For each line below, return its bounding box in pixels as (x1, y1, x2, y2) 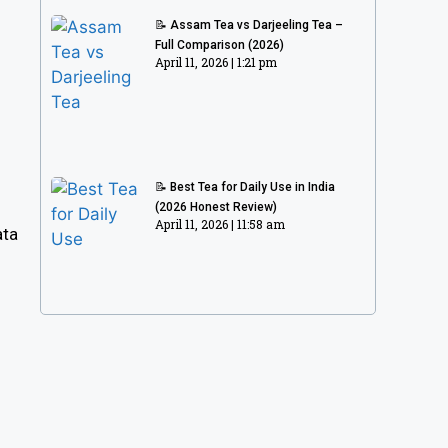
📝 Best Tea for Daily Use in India (155, 179, 336, 194)
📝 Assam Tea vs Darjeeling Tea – (155, 18, 344, 33)
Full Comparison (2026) (155, 38, 285, 53)
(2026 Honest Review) (155, 199, 278, 214)
